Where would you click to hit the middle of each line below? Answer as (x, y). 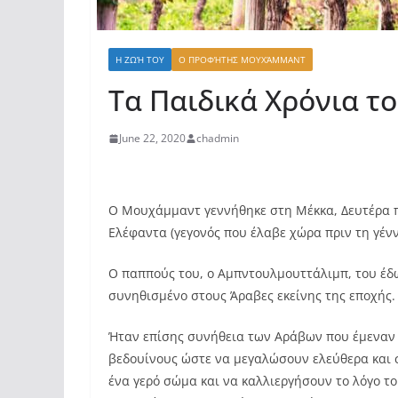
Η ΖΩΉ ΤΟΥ (140, 60)
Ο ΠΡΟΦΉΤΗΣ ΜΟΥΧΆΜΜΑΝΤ (242, 60)
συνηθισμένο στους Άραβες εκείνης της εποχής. (252, 295)
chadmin (218, 138)
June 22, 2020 (152, 138)
